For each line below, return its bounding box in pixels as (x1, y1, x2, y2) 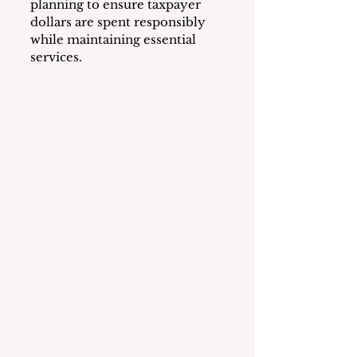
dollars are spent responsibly (30, 14, 209, 30)
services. (30, 49, 82, 65)
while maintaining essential (30, 32, 199, 48)
